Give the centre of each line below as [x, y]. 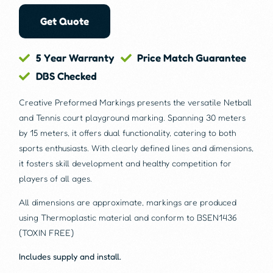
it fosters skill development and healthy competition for [126, 163]
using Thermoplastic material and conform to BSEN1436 [128, 217]
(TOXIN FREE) [47, 232]
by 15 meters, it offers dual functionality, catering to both [128, 132]
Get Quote [65, 21]
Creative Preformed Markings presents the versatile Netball [136, 102]
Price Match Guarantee [192, 57]
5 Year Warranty [75, 57]
